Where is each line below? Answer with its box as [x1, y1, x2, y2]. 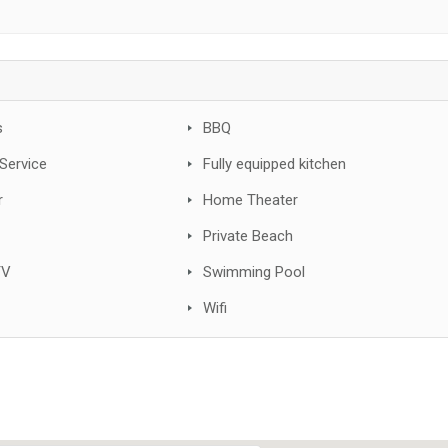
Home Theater [203, 191, 298, 209]
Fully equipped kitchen [203, 155, 346, 173]
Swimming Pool [203, 263, 305, 281]
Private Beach [203, 227, 293, 245]
